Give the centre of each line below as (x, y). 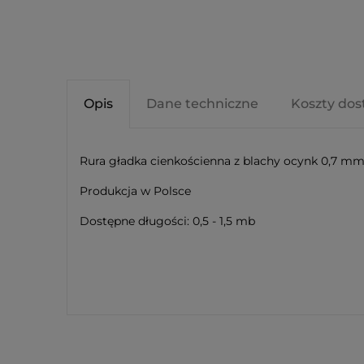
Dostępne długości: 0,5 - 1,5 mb (167, 221)
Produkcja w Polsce (135, 191)
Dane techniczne (202, 103)
